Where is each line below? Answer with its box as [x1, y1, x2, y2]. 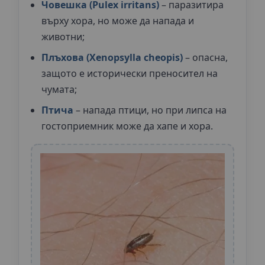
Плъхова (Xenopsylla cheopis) [41, 50, 183, 64]
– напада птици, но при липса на [73, 103, 227, 117]
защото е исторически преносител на [41, 66, 218, 80]
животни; [41, 30, 85, 43]
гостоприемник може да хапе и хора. [41, 119, 213, 132]
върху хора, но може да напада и [41, 14, 194, 27]
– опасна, [183, 50, 228, 64]
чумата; [41, 82, 77, 96]
